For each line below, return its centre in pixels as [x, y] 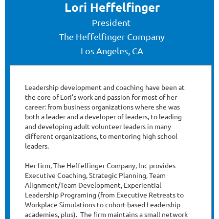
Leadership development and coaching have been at [105, 87]
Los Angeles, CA [112, 51]
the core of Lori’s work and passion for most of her [101, 97]
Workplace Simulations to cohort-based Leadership [103, 205]
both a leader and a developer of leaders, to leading [103, 117]
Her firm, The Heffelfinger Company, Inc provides [100, 165]
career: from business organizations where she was [102, 107]
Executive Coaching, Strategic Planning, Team [95, 175]
